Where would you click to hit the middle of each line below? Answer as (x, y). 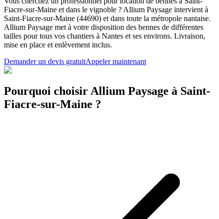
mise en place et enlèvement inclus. (58, 44)
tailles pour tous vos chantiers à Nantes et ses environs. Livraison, (105, 36)
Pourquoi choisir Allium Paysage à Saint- (107, 91)
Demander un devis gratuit (45, 61)
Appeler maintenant (116, 61)
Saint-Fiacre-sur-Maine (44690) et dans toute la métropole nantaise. (107, 18)
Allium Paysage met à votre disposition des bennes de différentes (104, 27)
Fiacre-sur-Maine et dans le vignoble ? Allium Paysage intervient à (106, 9)
